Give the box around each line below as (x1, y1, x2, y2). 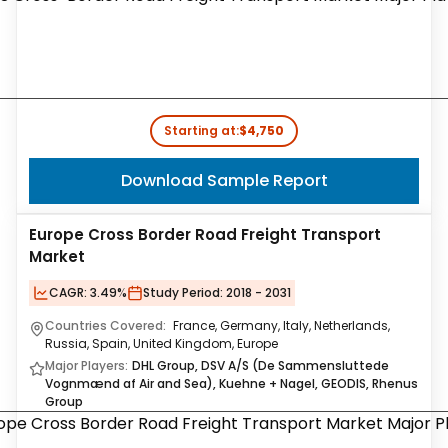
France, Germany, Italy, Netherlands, (173, 317, 390, 334)
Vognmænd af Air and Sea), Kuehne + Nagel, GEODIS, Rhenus (45, 375, 418, 392)
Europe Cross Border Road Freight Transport (29, 224, 381, 245)
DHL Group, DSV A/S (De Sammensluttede (132, 357, 389, 374)
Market (29, 246, 85, 267)
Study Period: (143, 284, 223, 301)
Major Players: (45, 357, 128, 374)
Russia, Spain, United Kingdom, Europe (45, 335, 278, 352)
